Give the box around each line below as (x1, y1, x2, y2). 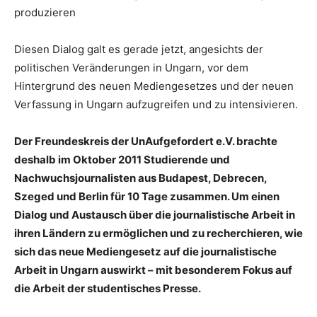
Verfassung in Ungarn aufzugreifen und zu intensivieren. (14, 98, 298, 111)
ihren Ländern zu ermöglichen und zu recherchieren (14, 226, 279, 240)
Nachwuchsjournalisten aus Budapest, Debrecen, (14, 171, 267, 185)
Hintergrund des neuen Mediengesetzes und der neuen (14, 79, 294, 93)
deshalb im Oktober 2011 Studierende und (14, 153, 230, 166)
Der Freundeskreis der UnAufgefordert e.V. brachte (14, 134, 277, 148)
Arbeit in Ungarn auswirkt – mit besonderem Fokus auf (14, 263, 292, 277)
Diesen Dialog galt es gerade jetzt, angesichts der (14, 42, 263, 56)
